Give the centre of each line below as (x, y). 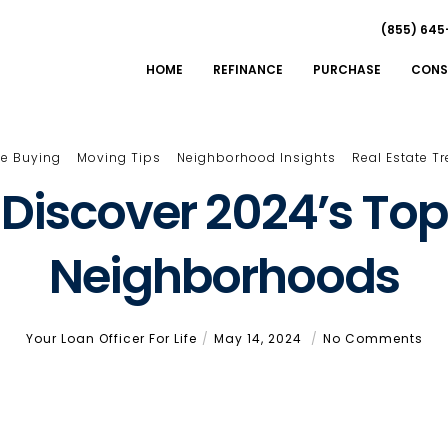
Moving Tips (119, 157)
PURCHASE (347, 69)
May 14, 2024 (259, 338)
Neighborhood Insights (256, 157)
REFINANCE (248, 69)
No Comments (372, 338)
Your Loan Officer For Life (111, 338)
